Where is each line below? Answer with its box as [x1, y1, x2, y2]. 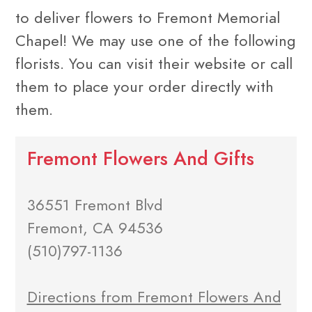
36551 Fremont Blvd [26, 194, 163, 217]
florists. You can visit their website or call [15, 52, 292, 75]
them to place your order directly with [15, 75, 274, 97]
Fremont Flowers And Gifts [26, 146, 254, 173]
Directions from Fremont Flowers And [26, 286, 281, 309]
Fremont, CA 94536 [26, 217, 163, 240]
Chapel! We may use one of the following [15, 29, 296, 52]
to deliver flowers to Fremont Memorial [15, 6, 280, 29]
